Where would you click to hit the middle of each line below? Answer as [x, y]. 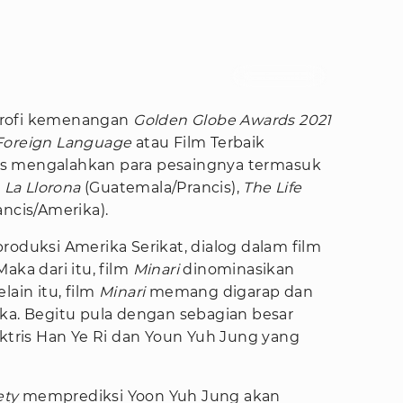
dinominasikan [239, 270]
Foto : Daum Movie [278, 76]
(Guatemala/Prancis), [162, 188]
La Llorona [42, 188]
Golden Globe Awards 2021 [233, 121]
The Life [273, 188]
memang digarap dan [231, 292]
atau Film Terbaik [198, 143]
